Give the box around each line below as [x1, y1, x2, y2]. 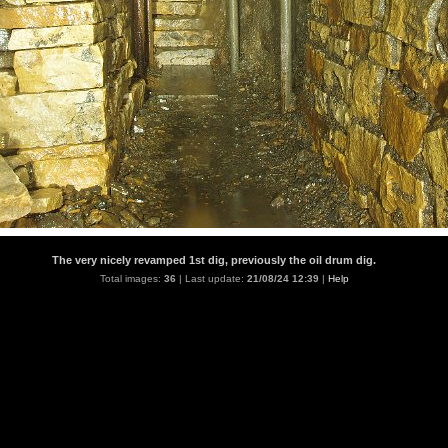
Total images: [99, 273, 164, 284]
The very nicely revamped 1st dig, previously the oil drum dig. [51, 254, 376, 266]
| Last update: [175, 273, 247, 284]
